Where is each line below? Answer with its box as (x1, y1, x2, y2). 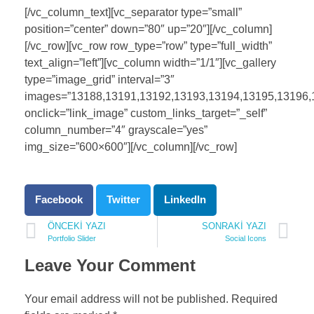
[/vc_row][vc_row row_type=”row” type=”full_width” (25, 39, 272, 52)
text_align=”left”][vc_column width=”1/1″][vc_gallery (25, 56, 276, 69)
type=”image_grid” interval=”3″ (25, 73, 175, 86)
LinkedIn (164, 193, 206, 206)
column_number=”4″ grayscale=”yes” (25, 123, 207, 136)
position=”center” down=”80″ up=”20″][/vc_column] (25, 22, 272, 35)
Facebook (35, 193, 83, 206)
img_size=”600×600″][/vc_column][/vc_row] (25, 140, 237, 153)
